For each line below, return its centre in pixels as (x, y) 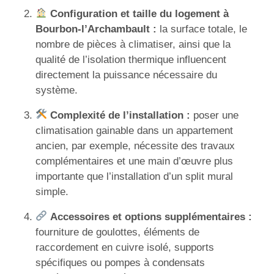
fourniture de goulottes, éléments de (117, 232)
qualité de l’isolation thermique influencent (131, 59)
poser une (215, 115)
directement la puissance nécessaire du (126, 75)
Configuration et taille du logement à (140, 13)
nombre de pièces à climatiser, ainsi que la (133, 44)
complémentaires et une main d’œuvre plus (134, 161)
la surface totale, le (202, 29)
